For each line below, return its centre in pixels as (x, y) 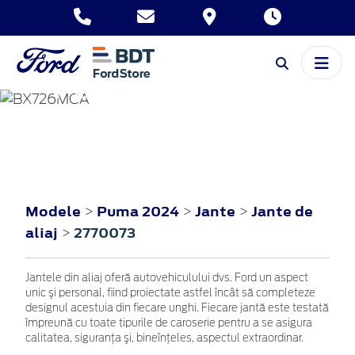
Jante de (282, 211)
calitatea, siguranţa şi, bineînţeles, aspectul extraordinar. (164, 338)
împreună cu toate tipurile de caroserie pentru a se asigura (169, 323)
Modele (53, 211)
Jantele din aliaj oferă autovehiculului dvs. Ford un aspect (167, 278)
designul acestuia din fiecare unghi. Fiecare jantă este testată (177, 308)
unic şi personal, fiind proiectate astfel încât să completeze (170, 293)
